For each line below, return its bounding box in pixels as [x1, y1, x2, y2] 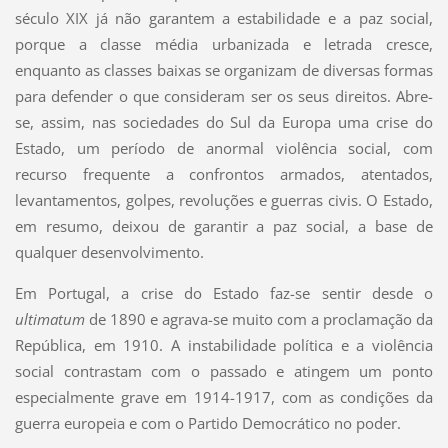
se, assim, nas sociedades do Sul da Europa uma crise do [14, 111, 434, 132]
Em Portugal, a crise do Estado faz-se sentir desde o [14, 282, 434, 303]
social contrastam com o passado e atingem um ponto [14, 360, 434, 381]
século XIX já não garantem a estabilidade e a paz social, [14, 7, 434, 28]
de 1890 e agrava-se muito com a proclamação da [84, 308, 434, 329]
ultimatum [14, 308, 85, 329]
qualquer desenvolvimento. [14, 241, 204, 262]
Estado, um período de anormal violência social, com [14, 137, 434, 158]
